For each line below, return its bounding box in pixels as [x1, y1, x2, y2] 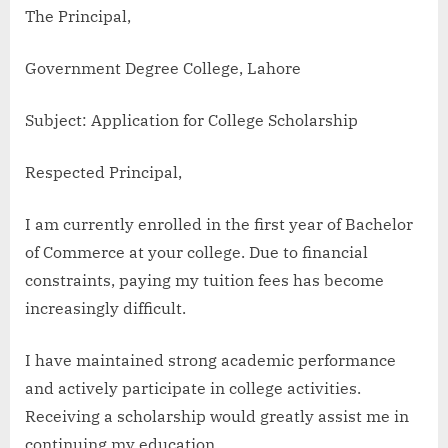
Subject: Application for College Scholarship [25, 110, 358, 131]
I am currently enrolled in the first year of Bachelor [25, 214, 413, 235]
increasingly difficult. [25, 298, 186, 319]
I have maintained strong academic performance [25, 350, 396, 371]
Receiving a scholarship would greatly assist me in [25, 406, 409, 427]
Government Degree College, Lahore [25, 58, 305, 79]
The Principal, [25, 6, 135, 27]
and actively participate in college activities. [25, 378, 361, 399]
